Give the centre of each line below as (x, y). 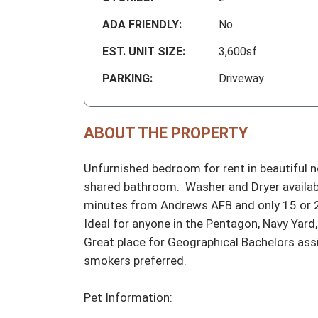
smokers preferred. (135, 261)
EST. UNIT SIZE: (144, 52)
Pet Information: (128, 298)
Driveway (241, 79)
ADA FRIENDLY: (142, 25)
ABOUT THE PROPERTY (166, 133)
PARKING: (127, 79)
